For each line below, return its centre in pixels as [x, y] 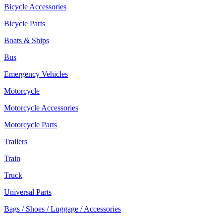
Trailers [16, 141]
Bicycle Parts [25, 24]
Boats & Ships [27, 40]
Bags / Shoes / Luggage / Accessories [62, 209]
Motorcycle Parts [30, 125]
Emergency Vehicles [36, 74]
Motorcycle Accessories [41, 108]
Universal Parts [28, 192]
